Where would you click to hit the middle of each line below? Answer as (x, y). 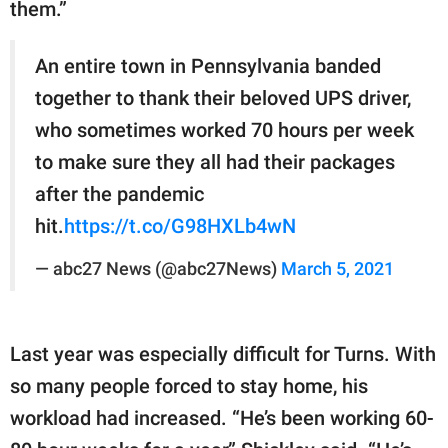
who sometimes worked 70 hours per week (224, 129)
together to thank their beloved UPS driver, (223, 97)
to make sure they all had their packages (215, 161)
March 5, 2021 (337, 268)
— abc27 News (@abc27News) (158, 268)
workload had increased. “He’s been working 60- (222, 417)
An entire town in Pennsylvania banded (208, 65)
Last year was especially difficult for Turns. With (223, 353)
